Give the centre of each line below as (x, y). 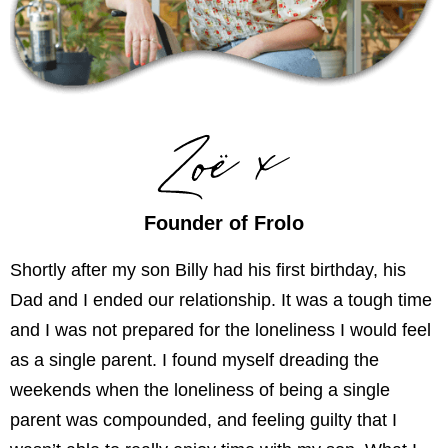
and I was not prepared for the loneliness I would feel (220, 329)
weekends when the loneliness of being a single (200, 389)
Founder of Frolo (224, 222)
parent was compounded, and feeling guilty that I (203, 419)
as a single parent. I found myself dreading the (194, 359)
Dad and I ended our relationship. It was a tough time (221, 299)
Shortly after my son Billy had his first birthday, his (208, 269)
